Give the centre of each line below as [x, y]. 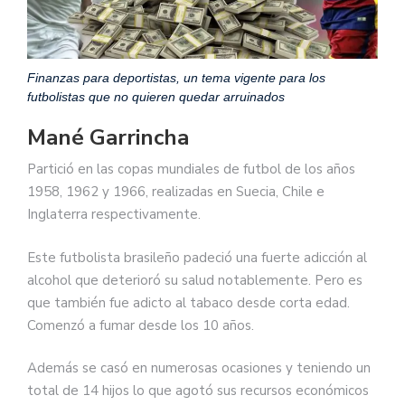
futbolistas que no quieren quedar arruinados [156, 97]
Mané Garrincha [108, 138]
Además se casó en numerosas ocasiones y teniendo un [199, 368]
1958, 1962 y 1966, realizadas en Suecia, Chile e [176, 192]
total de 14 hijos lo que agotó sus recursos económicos [198, 391]
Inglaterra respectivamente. [114, 215]
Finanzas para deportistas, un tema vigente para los [176, 78]
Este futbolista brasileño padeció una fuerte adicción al [197, 257]
